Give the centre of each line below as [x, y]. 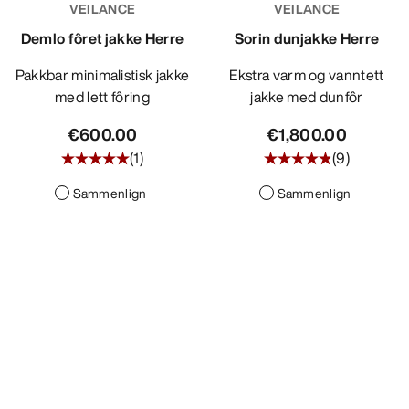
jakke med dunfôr [307, 97]
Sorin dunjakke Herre [307, 39]
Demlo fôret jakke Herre [102, 39]
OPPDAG [62, 30]
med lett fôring [102, 97]
